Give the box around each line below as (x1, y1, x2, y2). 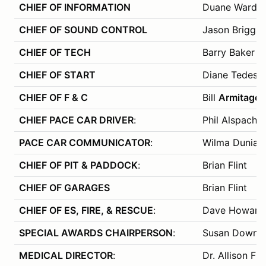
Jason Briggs (202, 23, 261, 36)
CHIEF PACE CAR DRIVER (19, 113, 134, 126)
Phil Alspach (202, 113, 257, 126)
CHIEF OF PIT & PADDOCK (19, 159, 138, 171)
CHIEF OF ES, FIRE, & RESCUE (19, 204, 153, 216)
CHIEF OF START (19, 68, 96, 81)
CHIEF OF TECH (19, 46, 91, 58)
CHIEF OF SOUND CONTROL (19, 23, 147, 36)
